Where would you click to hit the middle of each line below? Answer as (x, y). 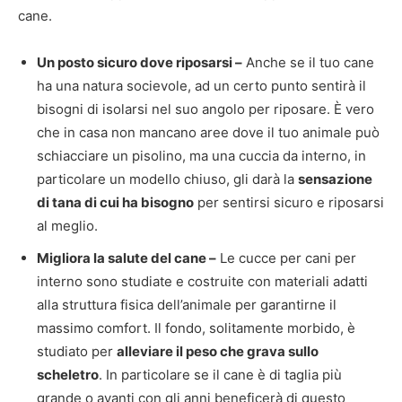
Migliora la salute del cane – (127, 258)
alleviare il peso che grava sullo (218, 351)
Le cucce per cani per (286, 258)
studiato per (77, 351)
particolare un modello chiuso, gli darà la (167, 179)
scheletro (68, 375)
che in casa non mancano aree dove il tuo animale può (208, 132)
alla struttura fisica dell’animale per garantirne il (187, 305)
